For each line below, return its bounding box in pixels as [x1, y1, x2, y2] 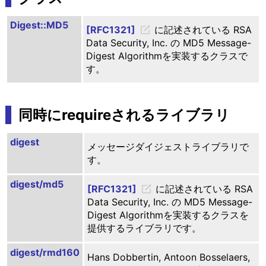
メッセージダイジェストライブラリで [87, 141, 249, 153]
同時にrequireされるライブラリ [18, 106, 230, 124]
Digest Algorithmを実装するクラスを [87, 209, 249, 221]
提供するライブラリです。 [87, 222, 201, 235]
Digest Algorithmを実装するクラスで [85, 50, 248, 62]
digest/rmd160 [9, 246, 80, 259]
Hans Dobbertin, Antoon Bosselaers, [87, 251, 250, 264]
